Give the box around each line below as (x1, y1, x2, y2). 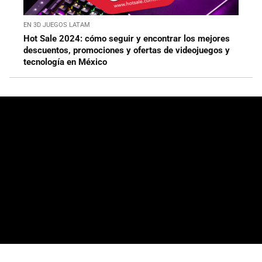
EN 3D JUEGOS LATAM (23, 21, 90, 29)
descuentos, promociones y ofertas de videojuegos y (23, 45, 230, 56)
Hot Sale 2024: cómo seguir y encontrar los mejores (23, 33, 230, 44)
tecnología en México (23, 57, 107, 68)
